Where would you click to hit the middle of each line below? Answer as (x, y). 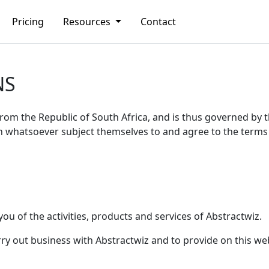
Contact (158, 22)
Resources (88, 22)
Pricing (28, 22)
